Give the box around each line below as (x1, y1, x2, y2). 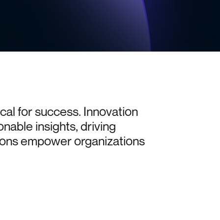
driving (80, 118, 116, 134)
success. (34, 104, 81, 119)
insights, (35, 118, 78, 134)
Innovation (83, 104, 138, 119)
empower (20, 133, 72, 149)
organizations (74, 133, 145, 149)
